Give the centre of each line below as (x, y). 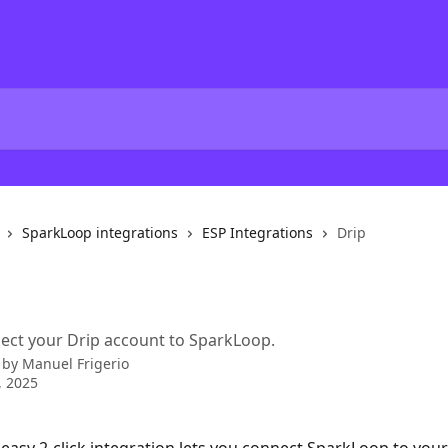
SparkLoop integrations (100, 232)
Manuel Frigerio (75, 363)
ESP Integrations (257, 232)
